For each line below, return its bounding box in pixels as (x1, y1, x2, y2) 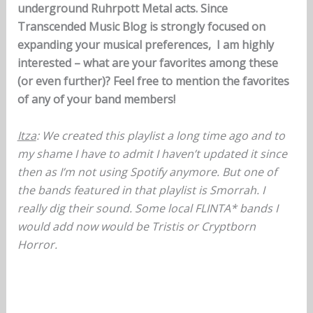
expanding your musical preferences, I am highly (17, 37, 274, 53)
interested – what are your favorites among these (17, 55, 278, 71)
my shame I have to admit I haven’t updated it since (17, 145, 287, 161)
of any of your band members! (17, 92, 175, 108)
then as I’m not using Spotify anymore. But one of (17, 163, 277, 180)
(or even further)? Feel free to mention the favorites (17, 73, 289, 89)
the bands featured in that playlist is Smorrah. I (17, 182, 265, 198)
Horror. (17, 236, 57, 252)
